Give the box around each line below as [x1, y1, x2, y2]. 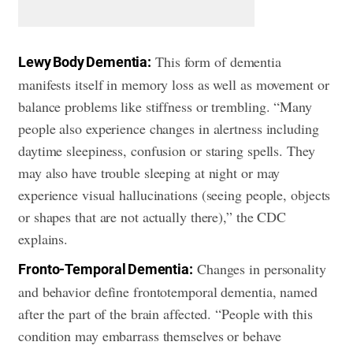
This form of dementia [151, 52, 281, 72]
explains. [18, 229, 73, 249]
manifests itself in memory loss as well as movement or [18, 75, 329, 95]
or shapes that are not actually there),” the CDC [18, 207, 287, 227]
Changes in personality [193, 259, 326, 279]
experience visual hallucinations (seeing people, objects [18, 185, 331, 205]
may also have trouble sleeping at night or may [18, 163, 281, 183]
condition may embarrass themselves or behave [18, 326, 281, 346]
